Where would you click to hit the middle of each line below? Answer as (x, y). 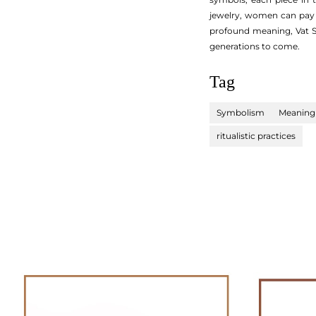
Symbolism (241, 113)
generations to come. (255, 46)
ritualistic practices (256, 136)
